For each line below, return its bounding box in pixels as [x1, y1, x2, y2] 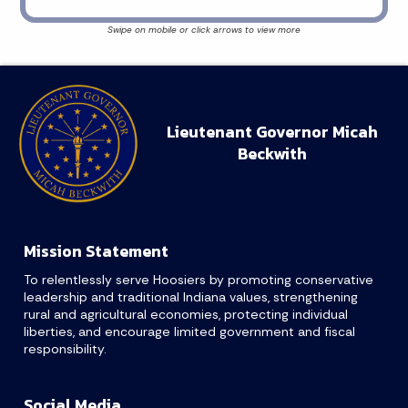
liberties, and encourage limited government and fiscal [24, 323, 355, 341]
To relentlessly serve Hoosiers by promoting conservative [24, 271, 373, 289]
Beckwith [238, 141, 307, 166]
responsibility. [24, 341, 107, 358]
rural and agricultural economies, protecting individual [24, 306, 348, 323]
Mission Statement [24, 240, 168, 264]
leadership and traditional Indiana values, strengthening [24, 289, 358, 306]
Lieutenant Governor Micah [167, 119, 378, 144]
